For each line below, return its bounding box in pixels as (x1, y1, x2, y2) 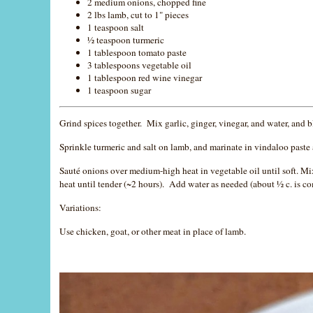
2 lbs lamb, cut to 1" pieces (87, 8, 189, 22)
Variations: (59, 201, 102, 214)
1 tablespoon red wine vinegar (87, 71, 203, 85)
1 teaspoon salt (87, 21, 145, 34)
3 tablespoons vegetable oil (87, 59, 192, 72)
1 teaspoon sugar (87, 84, 152, 97)
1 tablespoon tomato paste (87, 46, 187, 59)
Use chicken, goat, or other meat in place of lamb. (59, 225, 247, 238)
